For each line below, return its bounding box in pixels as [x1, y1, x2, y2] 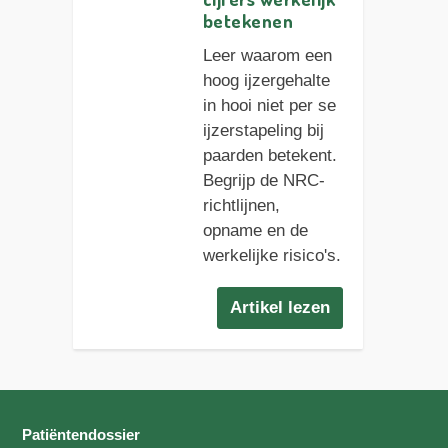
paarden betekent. [202, 146, 337, 166]
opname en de [202, 221, 308, 241]
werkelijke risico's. [202, 246, 341, 266]
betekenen [202, 8, 294, 34]
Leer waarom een [202, 46, 332, 66]
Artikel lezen [230, 297, 331, 317]
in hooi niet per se [202, 96, 336, 116]
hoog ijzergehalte [202, 71, 330, 91]
